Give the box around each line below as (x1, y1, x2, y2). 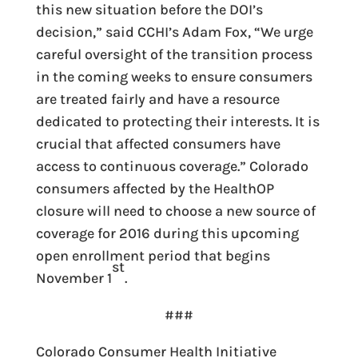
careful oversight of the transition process (35, 46, 312, 63)
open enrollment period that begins (35, 247, 270, 265)
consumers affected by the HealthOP (35, 180, 274, 197)
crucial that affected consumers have (35, 135, 280, 153)
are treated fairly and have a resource (35, 90, 280, 108)
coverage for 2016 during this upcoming (35, 225, 299, 242)
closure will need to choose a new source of (35, 202, 316, 220)
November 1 (35, 269, 112, 287)
